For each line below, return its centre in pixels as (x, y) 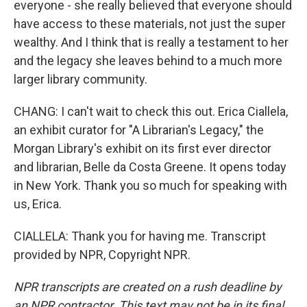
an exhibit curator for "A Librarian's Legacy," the (139, 130)
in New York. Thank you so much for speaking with (150, 185)
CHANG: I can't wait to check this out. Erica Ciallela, (151, 111)
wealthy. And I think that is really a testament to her (151, 42)
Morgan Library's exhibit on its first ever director (143, 148)
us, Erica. (38, 204)
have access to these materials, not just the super (150, 24)
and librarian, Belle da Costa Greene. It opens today (150, 167)
